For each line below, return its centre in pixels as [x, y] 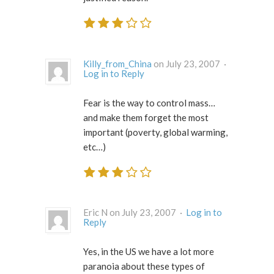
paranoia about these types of [144, 266]
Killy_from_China [117, 63]
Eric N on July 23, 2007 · [182, 213]
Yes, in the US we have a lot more [149, 252]
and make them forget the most [146, 117]
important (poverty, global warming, [155, 132]
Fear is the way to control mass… [149, 102]
